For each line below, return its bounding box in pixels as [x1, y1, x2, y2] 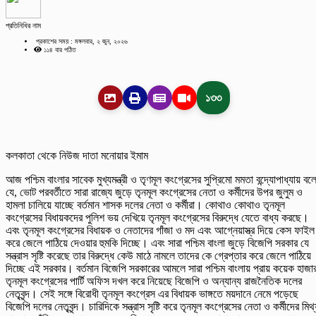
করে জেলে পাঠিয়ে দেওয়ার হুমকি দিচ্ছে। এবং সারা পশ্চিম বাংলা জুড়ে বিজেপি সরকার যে [6, 237, 309, 250]
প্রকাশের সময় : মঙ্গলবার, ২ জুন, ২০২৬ [34, 37, 128, 46]
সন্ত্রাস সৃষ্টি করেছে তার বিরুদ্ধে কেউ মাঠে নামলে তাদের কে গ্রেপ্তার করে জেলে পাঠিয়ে [6, 250, 311, 262]
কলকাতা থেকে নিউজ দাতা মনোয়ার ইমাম [6, 150, 148, 162]
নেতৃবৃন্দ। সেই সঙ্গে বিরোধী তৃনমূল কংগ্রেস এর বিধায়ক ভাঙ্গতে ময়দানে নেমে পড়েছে [6, 288, 298, 300]
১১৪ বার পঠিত [42, 46, 75, 54]
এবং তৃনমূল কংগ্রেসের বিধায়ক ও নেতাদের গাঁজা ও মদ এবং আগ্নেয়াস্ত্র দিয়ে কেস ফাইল [6, 224, 315, 237]
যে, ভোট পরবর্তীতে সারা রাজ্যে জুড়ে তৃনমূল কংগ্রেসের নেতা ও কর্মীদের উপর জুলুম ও [6, 186, 303, 199]
